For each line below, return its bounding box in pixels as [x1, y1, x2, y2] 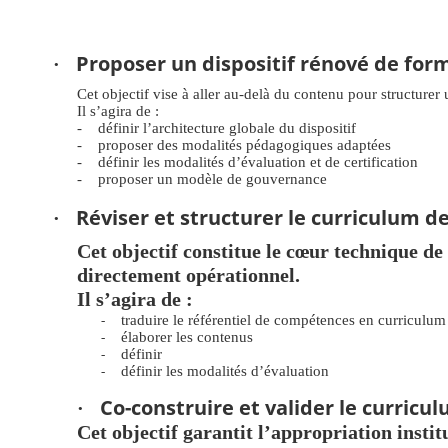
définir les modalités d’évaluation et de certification [98, 153, 418, 171]
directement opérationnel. [77, 264, 300, 287]
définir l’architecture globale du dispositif [98, 119, 356, 137]
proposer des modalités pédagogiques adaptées [98, 136, 391, 154]
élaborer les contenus [121, 328, 253, 346]
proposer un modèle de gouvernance [98, 170, 327, 188]
